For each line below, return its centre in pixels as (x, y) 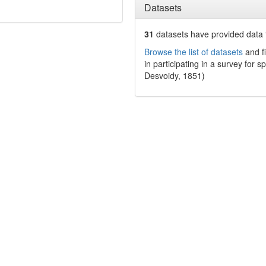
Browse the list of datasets (193, 52)
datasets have (182, 34)
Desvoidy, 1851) (174, 75)
